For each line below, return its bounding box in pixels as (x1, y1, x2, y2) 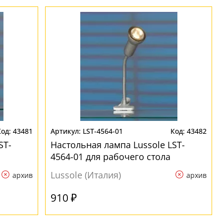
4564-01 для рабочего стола (51, 151, 171, 163)
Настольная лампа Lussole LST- (51, 139, 185, 151)
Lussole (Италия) (51, 169, 121, 181)
